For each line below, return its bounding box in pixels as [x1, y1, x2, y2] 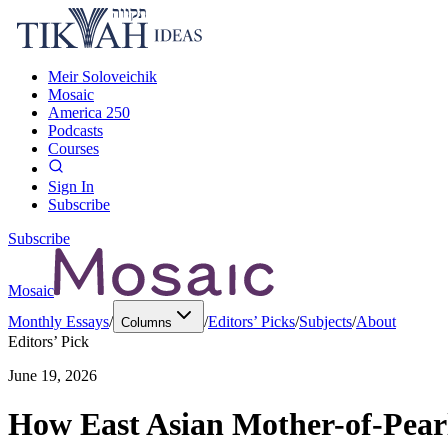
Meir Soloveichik [48, 68, 157, 85]
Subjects [299, 313, 352, 330]
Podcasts [48, 122, 103, 139]
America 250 [48, 104, 130, 121]
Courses [48, 140, 99, 157]
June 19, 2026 [8, 367, 97, 384]
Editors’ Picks [208, 313, 295, 330]
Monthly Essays [8, 313, 109, 330]
